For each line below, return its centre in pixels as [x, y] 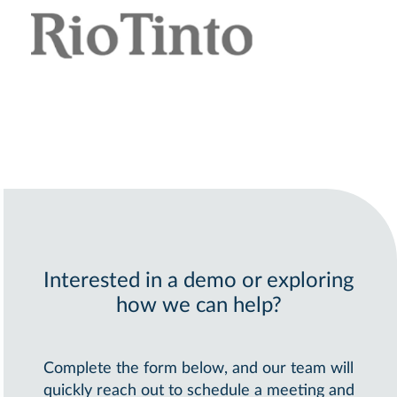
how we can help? [198, 306]
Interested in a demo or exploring [198, 281]
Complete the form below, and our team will [198, 369]
